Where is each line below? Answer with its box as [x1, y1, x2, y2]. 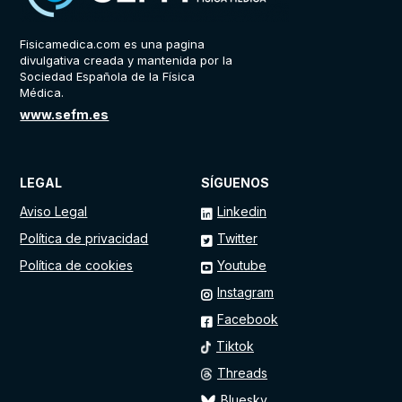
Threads [217, 365, 267, 381]
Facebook [217, 311, 278, 328]
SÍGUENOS [201, 175, 269, 191]
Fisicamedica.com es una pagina [20, 37, 205, 52]
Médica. [20, 85, 65, 100]
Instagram [217, 284, 274, 301]
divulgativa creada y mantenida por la [20, 53, 233, 68]
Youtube [217, 258, 267, 274]
